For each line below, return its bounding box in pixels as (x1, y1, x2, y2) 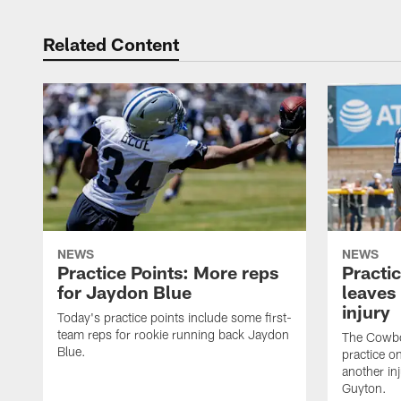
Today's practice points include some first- (57, 310, 292, 326)
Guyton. (342, 380, 387, 397)
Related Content (43, 33, 179, 55)
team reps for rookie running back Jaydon (57, 327, 289, 343)
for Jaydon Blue (57, 281, 192, 303)
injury (342, 301, 390, 323)
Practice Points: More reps (57, 261, 278, 284)
